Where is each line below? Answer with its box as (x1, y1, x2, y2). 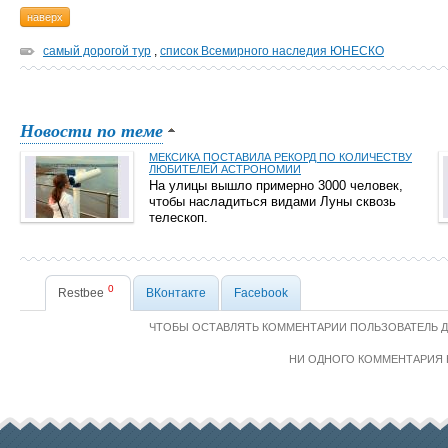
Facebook (234, 286, 288, 300)
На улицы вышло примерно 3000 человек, (149, 178, 403, 193)
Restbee (58, 286, 107, 300)
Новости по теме (20, 118, 163, 143)
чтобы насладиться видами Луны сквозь (149, 194, 396, 209)
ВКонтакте (146, 286, 206, 300)
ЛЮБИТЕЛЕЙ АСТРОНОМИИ (149, 163, 301, 175)
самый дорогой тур (43, 44, 151, 58)
